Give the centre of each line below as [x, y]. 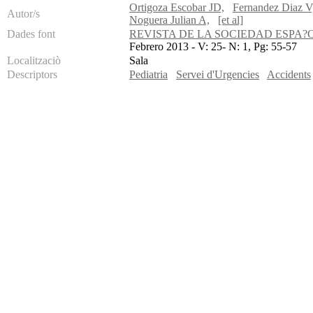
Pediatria [148, 75]
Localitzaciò [34, 61]
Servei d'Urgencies [218, 75]
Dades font [31, 34]
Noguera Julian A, [169, 20]
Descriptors [32, 75]
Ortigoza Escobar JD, [177, 8]
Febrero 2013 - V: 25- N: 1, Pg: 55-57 [213, 47]
